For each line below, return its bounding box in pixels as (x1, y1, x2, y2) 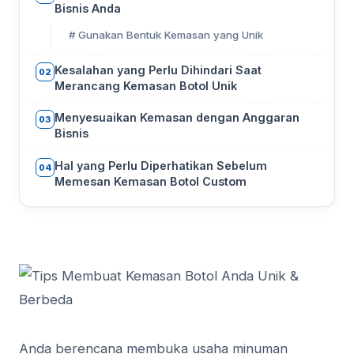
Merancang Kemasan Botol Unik (55, 79, 237, 93)
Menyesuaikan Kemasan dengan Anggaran (55, 111, 299, 125)
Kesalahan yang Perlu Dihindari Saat (55, 63, 262, 77)
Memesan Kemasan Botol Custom (55, 174, 247, 188)
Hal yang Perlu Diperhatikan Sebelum (55, 158, 267, 172)
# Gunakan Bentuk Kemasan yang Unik (68, 28, 263, 42)
